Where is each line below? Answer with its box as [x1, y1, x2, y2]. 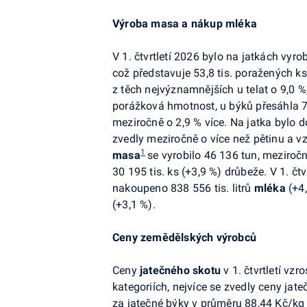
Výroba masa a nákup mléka [112, 17, 257, 30]
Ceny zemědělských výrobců [112, 231, 256, 244]
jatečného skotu [140, 264, 221, 277]
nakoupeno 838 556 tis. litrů [112, 182, 254, 195]
